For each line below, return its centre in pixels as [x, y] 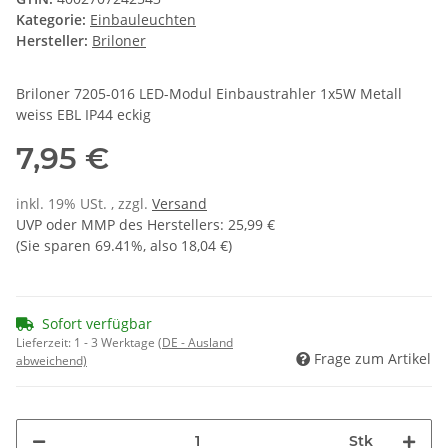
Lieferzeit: [45, 342]
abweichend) [51, 360]
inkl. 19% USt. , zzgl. [84, 203]
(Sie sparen [55, 245]
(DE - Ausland [195, 342]
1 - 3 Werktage [116, 342]
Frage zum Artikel [372, 358]
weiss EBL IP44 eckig [83, 114]
